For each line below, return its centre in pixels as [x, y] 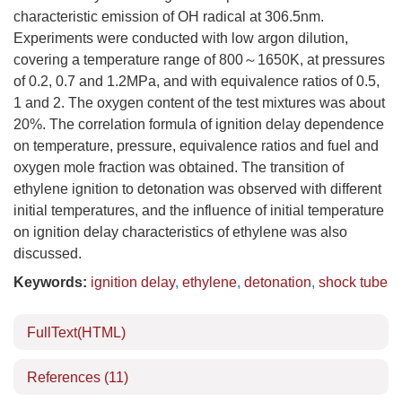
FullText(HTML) [76, 332]
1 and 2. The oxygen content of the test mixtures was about [199, 103]
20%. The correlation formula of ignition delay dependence [199, 124]
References [66, 377]
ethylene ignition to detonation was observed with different [197, 189]
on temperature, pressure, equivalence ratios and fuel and [196, 146]
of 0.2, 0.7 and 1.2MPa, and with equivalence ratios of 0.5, [197, 81]
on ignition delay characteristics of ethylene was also [180, 232]
